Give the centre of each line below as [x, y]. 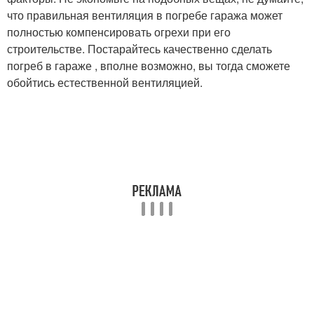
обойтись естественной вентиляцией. [105, 82]
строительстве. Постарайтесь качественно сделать [139, 48]
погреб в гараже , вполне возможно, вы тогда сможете [149, 65]
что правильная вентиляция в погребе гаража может [145, 15]
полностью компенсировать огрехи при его [119, 32]
